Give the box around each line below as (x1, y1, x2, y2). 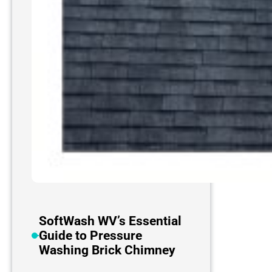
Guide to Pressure (38, 228, 142, 243)
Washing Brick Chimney (38, 243, 175, 258)
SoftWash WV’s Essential (38, 214, 182, 229)
